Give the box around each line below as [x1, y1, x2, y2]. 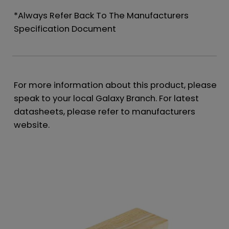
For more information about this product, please [13, 79, 217, 91]
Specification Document [13, 23, 116, 35]
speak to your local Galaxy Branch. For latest [13, 93, 199, 104]
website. [13, 119, 50, 131]
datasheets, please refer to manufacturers [13, 106, 195, 118]
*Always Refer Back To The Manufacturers [13, 10, 189, 21]
